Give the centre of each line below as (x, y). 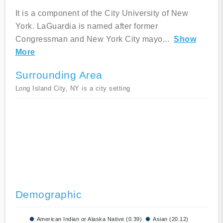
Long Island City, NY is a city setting (73, 89)
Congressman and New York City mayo (89, 39)
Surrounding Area (59, 75)
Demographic (48, 195)
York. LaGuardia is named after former (86, 26)
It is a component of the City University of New (102, 13)
